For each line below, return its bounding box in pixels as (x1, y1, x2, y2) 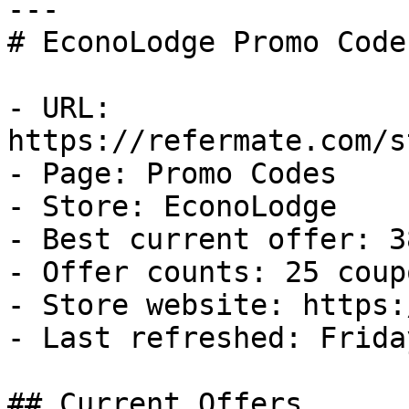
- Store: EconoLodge (7, 190, 337, 223)
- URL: (7, 91, 111, 124)
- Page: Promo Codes (7, 157, 337, 190)
